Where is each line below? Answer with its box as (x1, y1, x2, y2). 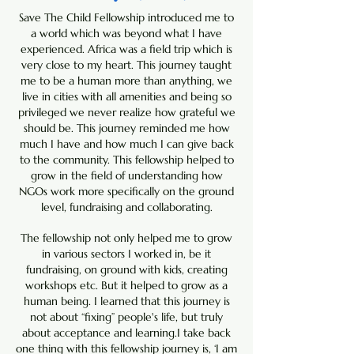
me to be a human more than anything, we (21, 73, 232, 88)
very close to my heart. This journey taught (21, 58, 232, 72)
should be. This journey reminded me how (23, 121, 230, 135)
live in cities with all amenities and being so (21, 89, 232, 104)
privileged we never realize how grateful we (17, 105, 235, 119)
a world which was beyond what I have (31, 26, 222, 40)
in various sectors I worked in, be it (42, 247, 211, 261)
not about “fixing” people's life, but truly (30, 310, 223, 324)
